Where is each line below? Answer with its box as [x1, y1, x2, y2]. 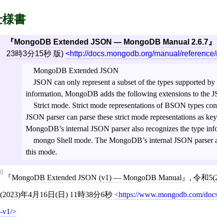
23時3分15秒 [6, 49, 51, 58]
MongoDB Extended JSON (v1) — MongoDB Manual [12, 173, 182, 182]
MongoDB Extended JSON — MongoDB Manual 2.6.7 [14, 38, 208, 46]
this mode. [25, 148, 57, 156]
